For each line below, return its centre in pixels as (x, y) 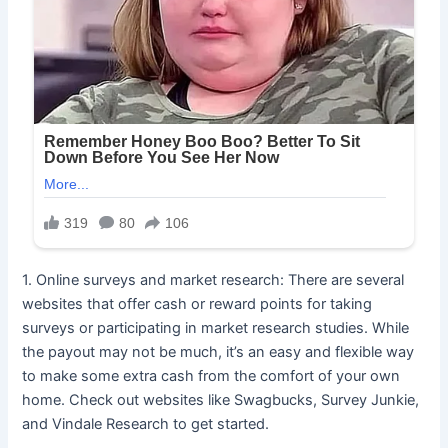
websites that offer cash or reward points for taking (197, 304)
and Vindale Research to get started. (146, 424)
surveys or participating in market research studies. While (216, 328)
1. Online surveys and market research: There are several (213, 280)
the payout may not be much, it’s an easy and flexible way (218, 352)
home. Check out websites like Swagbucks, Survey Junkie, (221, 400)
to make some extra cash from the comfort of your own (211, 376)
